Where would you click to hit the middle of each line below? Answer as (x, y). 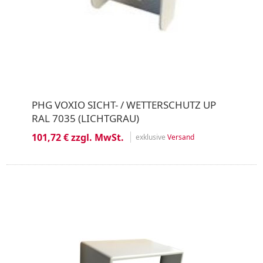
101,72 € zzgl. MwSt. (77, 137)
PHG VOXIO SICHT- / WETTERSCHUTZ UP (124, 104)
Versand (181, 137)
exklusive (151, 137)
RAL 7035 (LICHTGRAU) (85, 118)
